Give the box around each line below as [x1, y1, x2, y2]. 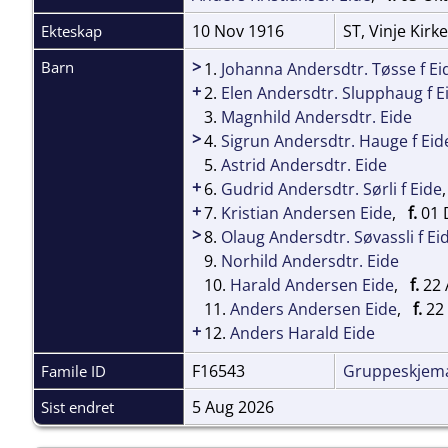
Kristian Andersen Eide [221, 201, 392, 224]
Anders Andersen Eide [230, 297, 397, 320]
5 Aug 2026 [192, 395, 274, 418]
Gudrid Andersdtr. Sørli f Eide [221, 177, 442, 200]
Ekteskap [41, 20, 102, 41]
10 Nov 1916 [192, 19, 288, 42]
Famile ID [41, 360, 106, 381]
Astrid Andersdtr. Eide [221, 153, 387, 176]
